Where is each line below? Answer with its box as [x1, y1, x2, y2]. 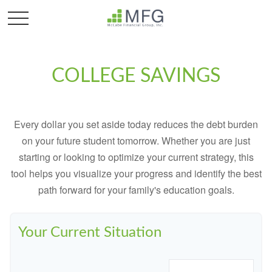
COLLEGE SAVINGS [52, 66, 220, 86]
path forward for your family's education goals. [38, 183, 234, 197]
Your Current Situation [18, 225, 161, 240]
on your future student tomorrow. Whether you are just [22, 134, 250, 148]
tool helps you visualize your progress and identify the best [10, 166, 262, 180]
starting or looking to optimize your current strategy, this [18, 150, 254, 164]
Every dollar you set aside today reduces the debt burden [14, 117, 258, 131]
